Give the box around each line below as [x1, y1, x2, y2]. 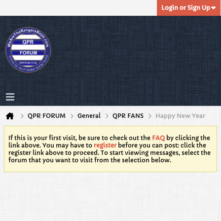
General [77, 112, 101, 119]
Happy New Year [155, 112, 205, 119]
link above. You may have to [8, 142, 94, 149]
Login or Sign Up [161, 4, 210, 11]
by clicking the [165, 134, 210, 142]
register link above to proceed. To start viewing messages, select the [8, 149, 211, 156]
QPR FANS [112, 112, 144, 119]
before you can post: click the [116, 142, 206, 149]
